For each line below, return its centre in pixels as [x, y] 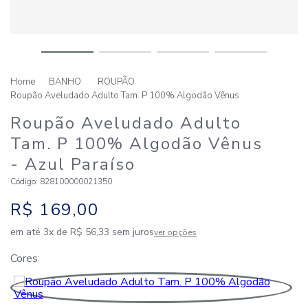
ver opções [175, 232]
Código [23, 181]
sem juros [132, 232]
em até [27, 232]
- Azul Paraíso [73, 164]
